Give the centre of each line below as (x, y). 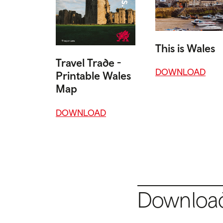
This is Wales (185, 48)
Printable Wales (93, 75)
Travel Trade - (88, 62)
